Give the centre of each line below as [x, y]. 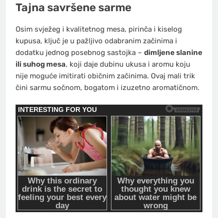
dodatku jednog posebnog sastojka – [80, 53]
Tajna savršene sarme [73, 8]
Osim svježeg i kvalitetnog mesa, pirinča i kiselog [99, 29]
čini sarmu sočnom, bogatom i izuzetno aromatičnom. [108, 88]
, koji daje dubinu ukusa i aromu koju [128, 64]
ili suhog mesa [41, 64]
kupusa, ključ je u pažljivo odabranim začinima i [96, 41]
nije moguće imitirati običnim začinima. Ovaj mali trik [105, 76]
